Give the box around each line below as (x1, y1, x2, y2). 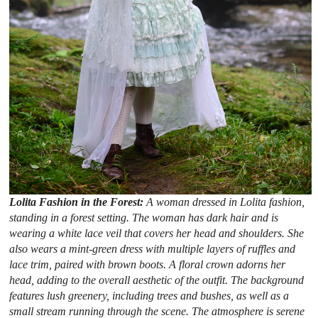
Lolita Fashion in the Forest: (9, 195, 147, 208)
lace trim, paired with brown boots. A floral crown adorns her (9, 258, 286, 270)
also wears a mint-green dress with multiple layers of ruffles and (9, 242, 296, 255)
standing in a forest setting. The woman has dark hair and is (9, 211, 279, 224)
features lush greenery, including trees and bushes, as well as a (9, 289, 290, 302)
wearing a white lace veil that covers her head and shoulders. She (9, 226, 305, 239)
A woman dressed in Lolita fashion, (146, 195, 305, 208)
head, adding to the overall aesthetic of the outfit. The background (9, 273, 305, 286)
